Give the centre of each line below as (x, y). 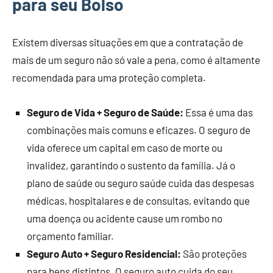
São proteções (214, 253)
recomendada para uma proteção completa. (109, 77)
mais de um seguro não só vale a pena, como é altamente (136, 60)
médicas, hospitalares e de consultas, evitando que (138, 200)
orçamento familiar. (70, 236)
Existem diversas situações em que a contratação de (128, 42)
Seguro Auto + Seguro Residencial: (104, 253)
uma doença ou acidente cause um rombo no (125, 218)
